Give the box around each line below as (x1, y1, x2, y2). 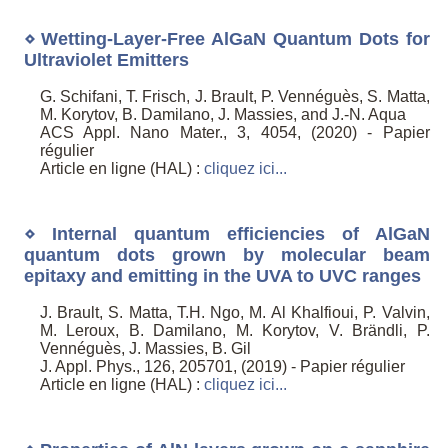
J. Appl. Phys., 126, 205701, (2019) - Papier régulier (39, 358, 405, 376)
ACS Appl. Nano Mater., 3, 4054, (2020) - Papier (39, 124, 430, 142)
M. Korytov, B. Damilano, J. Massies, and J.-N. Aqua (39, 106, 406, 124)
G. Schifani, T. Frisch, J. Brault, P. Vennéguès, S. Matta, (39, 88, 430, 106)
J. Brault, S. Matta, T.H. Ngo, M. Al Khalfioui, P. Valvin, (39, 304, 430, 322)
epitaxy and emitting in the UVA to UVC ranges (23, 265, 421, 286)
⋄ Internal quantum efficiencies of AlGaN (23, 223, 430, 244)
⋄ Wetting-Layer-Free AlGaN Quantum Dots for (23, 28, 430, 49)
